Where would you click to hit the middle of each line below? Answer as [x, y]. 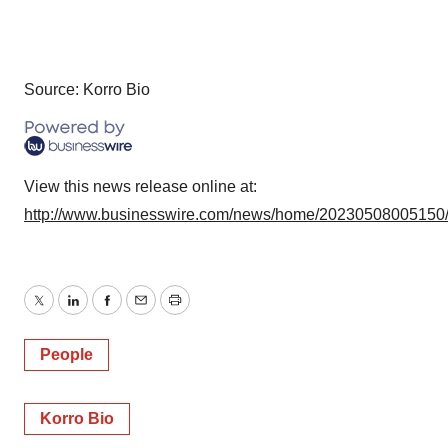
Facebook [141, 312]
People [66, 354]
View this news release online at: [140, 186]
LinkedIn [102, 312]
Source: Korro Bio [87, 89]
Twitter [61, 312]
